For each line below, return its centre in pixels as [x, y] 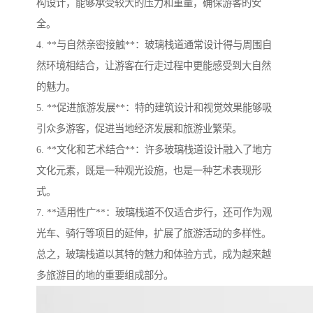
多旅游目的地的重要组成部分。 [105, 275]
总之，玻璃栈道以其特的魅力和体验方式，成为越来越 [154, 254]
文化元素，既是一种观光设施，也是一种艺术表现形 [149, 170]
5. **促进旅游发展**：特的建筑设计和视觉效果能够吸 [154, 107]
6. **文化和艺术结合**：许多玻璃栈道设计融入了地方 [154, 149]
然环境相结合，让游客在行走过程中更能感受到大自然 [154, 65]
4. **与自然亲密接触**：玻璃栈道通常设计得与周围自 [154, 44]
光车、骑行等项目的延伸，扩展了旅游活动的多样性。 [154, 233]
